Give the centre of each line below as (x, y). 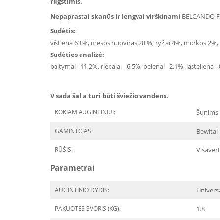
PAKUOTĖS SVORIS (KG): (88, 208)
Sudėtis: (63, 31)
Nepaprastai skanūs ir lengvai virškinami (115, 16)
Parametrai (72, 168)
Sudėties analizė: (77, 55)
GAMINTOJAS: (74, 131)
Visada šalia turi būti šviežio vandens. (109, 96)
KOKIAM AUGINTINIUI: (85, 112)
